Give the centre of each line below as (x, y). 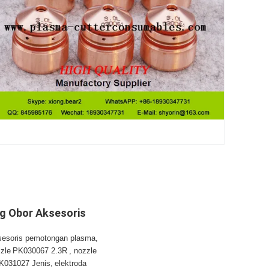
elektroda (71, 263)
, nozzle (83, 251)
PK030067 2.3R (40, 251)
